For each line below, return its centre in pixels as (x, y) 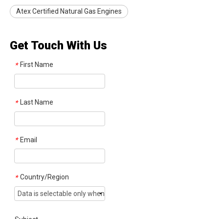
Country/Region (44, 177)
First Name (37, 65)
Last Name (37, 102)
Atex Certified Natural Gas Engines (69, 11)
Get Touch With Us (58, 45)
